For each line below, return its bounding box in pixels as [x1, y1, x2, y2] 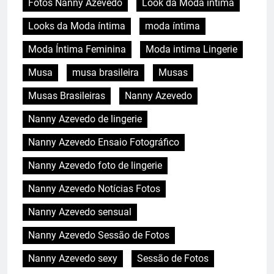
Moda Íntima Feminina [28, 43, 126, 55]
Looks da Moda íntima [28, 20, 125, 32]
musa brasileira [72, 66, 139, 78]
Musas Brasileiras [28, 89, 105, 102]
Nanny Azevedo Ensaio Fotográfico [28, 136, 179, 148]
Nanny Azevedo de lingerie [28, 113, 142, 125]
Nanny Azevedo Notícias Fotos [28, 182, 160, 194]
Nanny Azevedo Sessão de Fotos [28, 229, 169, 241]
